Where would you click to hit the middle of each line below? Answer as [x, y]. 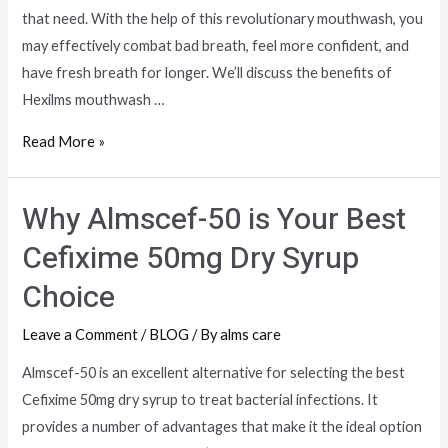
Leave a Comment [80, 334]
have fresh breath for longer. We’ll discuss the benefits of [207, 73]
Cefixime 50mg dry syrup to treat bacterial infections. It [200, 400]
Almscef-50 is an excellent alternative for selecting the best [214, 373]
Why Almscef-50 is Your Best [214, 219]
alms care [251, 334]
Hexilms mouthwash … [94, 100]
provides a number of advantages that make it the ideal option [222, 427]
